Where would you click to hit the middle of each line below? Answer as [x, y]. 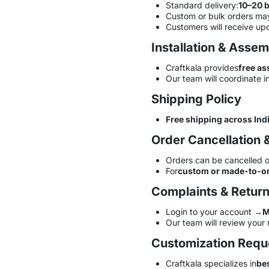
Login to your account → [214, 211]
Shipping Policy [196, 99]
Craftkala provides [202, 67]
